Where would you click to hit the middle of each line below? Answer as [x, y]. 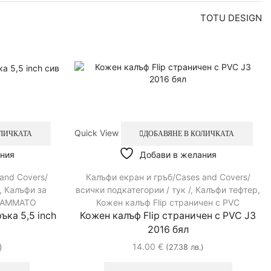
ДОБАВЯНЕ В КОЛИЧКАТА [189, 134]
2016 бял [168, 229]
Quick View [96, 133]
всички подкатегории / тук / [133, 189]
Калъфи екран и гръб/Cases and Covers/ [168, 177]
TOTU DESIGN [231, 18]
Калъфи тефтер [227, 189]
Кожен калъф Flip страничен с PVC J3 [168, 215]
